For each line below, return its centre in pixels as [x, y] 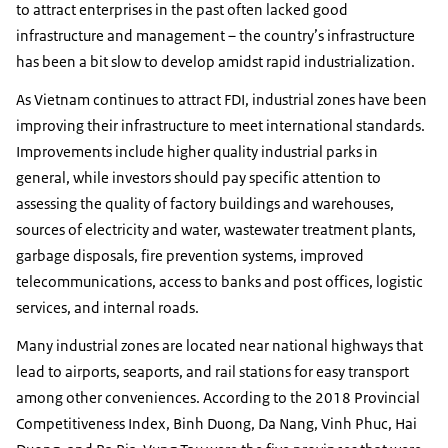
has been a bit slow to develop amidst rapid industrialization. [215, 61]
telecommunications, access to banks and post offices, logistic [219, 281]
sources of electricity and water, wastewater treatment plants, [216, 229]
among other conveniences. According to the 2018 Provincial [218, 397]
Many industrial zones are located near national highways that [219, 345]
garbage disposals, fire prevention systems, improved [190, 255]
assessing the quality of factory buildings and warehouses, [205, 203]
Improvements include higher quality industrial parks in [197, 151]
